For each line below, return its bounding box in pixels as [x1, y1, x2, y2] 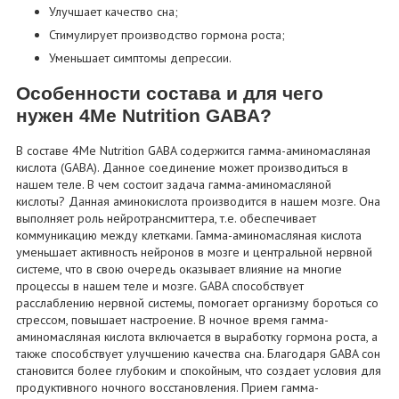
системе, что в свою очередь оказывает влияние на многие [16, 260, 343, 277]
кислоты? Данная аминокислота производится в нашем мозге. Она [16, 192, 381, 209]
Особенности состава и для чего [16, 83, 324, 104]
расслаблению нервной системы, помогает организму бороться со [16, 294, 379, 311]
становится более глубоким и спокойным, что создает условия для [16, 362, 382, 379]
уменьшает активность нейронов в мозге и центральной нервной [16, 243, 373, 260]
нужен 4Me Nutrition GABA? [16, 105, 273, 126]
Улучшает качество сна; [48, 4, 178, 20]
